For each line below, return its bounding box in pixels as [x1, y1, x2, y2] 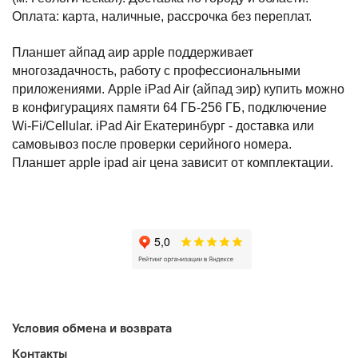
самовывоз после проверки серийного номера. [12, 137, 292, 152]
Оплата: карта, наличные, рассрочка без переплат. [12, 10, 312, 24]
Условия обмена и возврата [12, 320, 172, 336]
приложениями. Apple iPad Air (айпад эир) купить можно [12, 82, 344, 97]
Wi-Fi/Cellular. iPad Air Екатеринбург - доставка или [12, 119, 314, 133]
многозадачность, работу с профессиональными [12, 64, 300, 78]
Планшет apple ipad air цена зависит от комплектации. [12, 156, 333, 170]
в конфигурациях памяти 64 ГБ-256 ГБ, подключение [12, 101, 327, 115]
